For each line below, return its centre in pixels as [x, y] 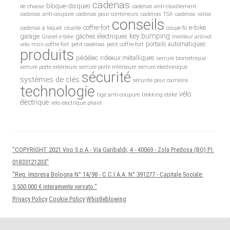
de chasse [32, 7]
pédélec [87, 58]
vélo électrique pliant [77, 103]
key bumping [150, 36]
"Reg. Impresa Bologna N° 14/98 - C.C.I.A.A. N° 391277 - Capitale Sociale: [108, 175]
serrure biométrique [181, 59]
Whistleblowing [106, 199]
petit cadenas [88, 45]
